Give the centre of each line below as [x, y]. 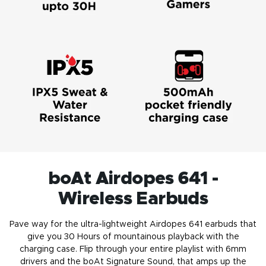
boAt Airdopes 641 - [133, 178]
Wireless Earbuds [133, 199]
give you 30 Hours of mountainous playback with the [133, 237]
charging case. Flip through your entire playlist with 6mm [133, 249]
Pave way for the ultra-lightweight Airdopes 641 [107, 224]
